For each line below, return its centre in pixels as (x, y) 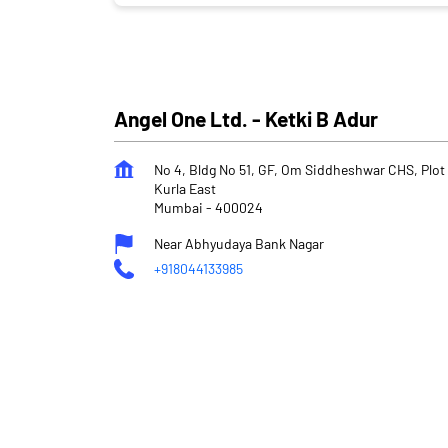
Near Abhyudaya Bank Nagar (239, 243)
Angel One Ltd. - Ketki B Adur (246, 118)
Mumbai (178, 207)
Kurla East (185, 188)
